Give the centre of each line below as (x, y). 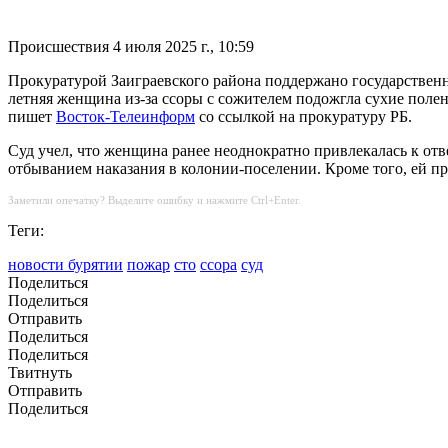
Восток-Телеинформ (125, 117)
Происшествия (58, 47)
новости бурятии (65, 265)
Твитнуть (40, 373)
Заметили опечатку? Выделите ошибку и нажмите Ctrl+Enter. (154, 200)
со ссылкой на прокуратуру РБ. (303, 117)
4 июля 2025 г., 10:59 (183, 47)
